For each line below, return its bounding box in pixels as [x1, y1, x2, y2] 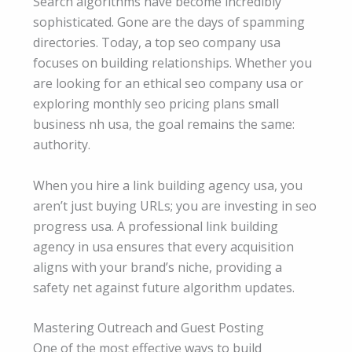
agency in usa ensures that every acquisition [33, 237, 294, 255]
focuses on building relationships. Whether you [33, 54, 312, 72]
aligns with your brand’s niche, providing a [33, 258, 282, 276]
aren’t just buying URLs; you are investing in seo [33, 196, 317, 214]
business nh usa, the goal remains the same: [33, 115, 295, 134]
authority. [33, 136, 90, 154]
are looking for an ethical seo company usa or [33, 75, 303, 93]
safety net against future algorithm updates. [33, 278, 295, 296]
